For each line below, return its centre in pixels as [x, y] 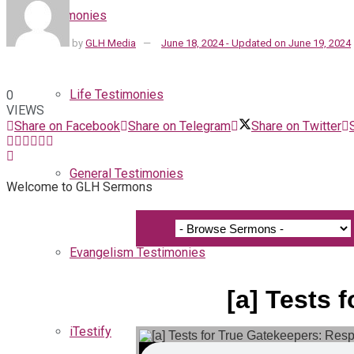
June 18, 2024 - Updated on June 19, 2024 [256, 43]
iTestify [90, 331]
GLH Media [111, 43]
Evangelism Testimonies [137, 252]
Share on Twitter [296, 126]
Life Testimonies [117, 94]
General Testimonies [126, 173]
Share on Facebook [67, 126]
